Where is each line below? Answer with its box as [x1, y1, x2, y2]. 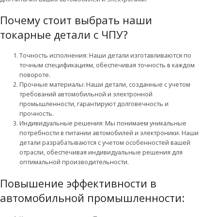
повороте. [19, 70, 50, 79]
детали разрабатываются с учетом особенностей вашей [19, 138, 190, 147]
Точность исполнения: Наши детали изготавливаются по [19, 51, 191, 60]
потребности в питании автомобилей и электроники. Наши [19, 128, 199, 138]
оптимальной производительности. [19, 157, 129, 167]
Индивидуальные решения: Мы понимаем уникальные [19, 119, 186, 128]
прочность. [19, 109, 54, 118]
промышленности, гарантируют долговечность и [19, 99, 169, 108]
